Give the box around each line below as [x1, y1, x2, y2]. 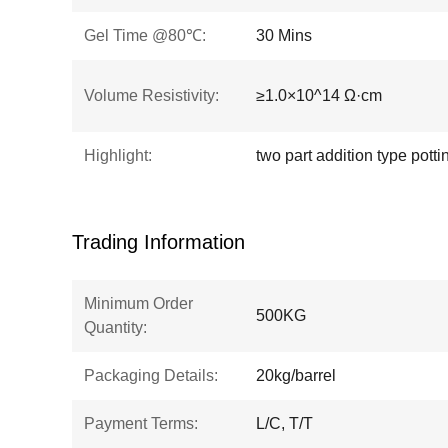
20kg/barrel [256, 367, 336, 384]
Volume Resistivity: [84, 87, 219, 104]
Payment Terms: [84, 415, 198, 432]
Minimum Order [84, 295, 193, 312]
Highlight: [84, 147, 152, 164]
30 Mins [256, 27, 312, 44]
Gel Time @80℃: [84, 27, 206, 44]
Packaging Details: [84, 367, 218, 384]
